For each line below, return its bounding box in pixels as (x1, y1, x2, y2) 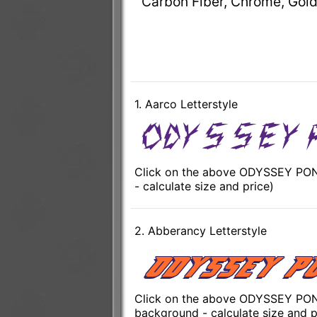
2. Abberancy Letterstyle (134, 224, 267, 238)
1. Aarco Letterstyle (134, 97, 238, 112)
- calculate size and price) (134, 179, 274, 194)
